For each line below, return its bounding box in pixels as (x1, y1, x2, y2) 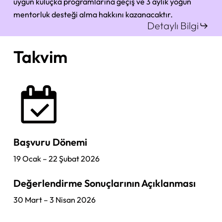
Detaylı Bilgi (147, 19, 199, 32)
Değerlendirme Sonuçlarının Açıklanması (13, 176, 196, 189)
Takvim (13, 46, 68, 67)
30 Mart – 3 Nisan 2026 (13, 194, 96, 205)
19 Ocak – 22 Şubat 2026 (13, 153, 100, 164)
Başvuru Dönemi (13, 135, 88, 148)
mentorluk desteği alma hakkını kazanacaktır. (13, 9, 173, 20)
